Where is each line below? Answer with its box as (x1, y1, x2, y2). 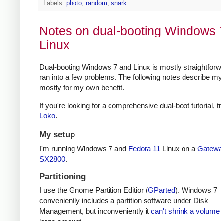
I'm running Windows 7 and (39, 144, 128, 153)
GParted (148, 186, 175, 195)
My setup (39, 129, 75, 139)
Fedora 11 (128, 144, 160, 153)
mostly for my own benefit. (39, 83, 124, 92)
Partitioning (39, 171, 86, 181)
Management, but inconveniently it (39, 207, 151, 216)
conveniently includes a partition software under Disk (39, 196, 208, 205)
